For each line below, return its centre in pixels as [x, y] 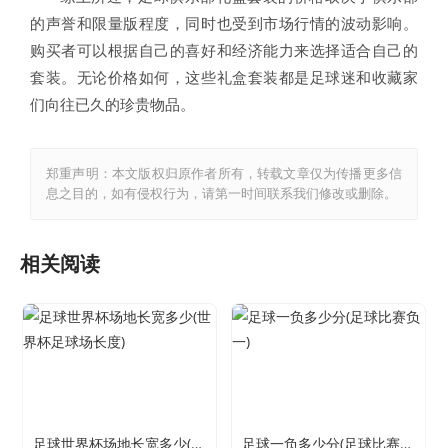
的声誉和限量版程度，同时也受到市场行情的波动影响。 [224, 23]
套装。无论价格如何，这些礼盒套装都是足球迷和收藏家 [224, 77]
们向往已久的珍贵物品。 [112, 104]
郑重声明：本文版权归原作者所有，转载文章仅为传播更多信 [224, 173]
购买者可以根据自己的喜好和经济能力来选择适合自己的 [224, 50]
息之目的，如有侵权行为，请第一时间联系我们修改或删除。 [221, 193]
